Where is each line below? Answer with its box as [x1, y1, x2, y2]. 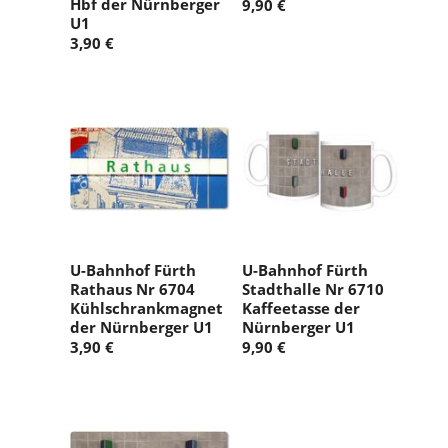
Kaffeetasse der [242, 298, 360, 319]
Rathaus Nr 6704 [70, 279, 195, 300]
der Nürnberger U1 [70, 317, 213, 338]
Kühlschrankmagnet [70, 298, 223, 319]
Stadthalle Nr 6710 [242, 279, 384, 300]
